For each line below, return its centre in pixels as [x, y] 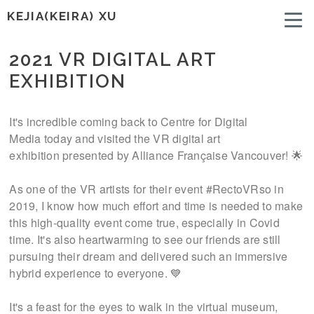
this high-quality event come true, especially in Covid [144, 223]
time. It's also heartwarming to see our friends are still [145, 239]
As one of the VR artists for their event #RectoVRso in [146, 189]
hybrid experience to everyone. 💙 [96, 273]
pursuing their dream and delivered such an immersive [149, 256]
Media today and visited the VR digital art [115, 138]
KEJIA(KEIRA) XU [62, 16]
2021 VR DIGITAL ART [113, 60]
